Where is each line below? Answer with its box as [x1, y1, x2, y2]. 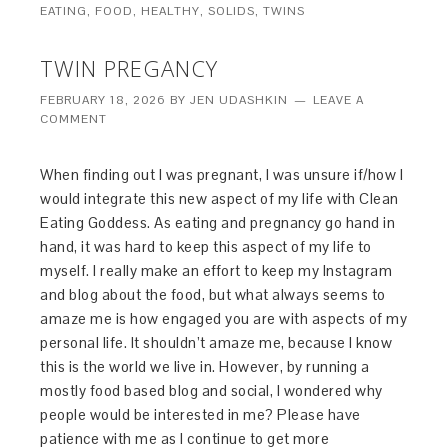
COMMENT [40, 111, 108, 128]
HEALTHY [141, 3, 201, 20]
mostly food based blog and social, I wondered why [40, 381, 383, 401]
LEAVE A [313, 92, 365, 109]
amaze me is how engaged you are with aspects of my [40, 309, 408, 329]
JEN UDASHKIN [190, 92, 289, 109]
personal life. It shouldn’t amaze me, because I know [40, 333, 393, 353]
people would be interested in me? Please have [40, 405, 361, 425]
